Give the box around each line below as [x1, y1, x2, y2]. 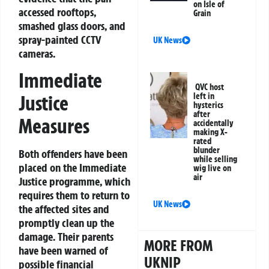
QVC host [195, 81, 225, 92]
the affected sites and [19, 202, 109, 216]
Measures [19, 113, 89, 139]
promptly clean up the [19, 216, 114, 230]
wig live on [193, 162, 232, 174]
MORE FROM [144, 235, 213, 255]
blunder [193, 144, 220, 156]
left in [193, 90, 215, 101]
